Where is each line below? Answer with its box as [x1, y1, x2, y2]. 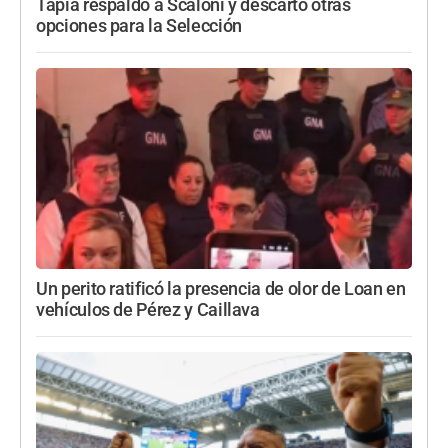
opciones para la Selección [36, 16, 242, 36]
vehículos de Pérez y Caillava [36, 300, 260, 321]
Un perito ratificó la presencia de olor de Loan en [36, 279, 406, 300]
